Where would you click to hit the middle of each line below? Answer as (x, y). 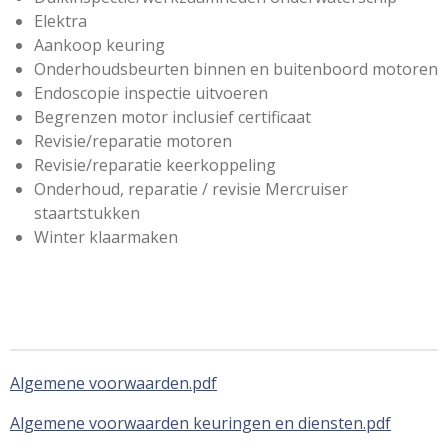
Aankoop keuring (99, 44)
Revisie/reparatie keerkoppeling (157, 164)
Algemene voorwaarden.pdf (113, 383)
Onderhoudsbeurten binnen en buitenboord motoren (236, 68)
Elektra (60, 20)
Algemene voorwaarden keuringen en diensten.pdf (200, 423)
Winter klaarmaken (108, 236)
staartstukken (87, 212)
